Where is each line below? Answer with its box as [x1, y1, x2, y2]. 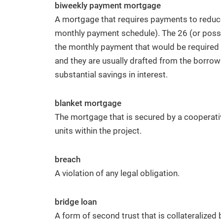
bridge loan [55, 197, 97, 207]
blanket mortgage [55, 98, 121, 108]
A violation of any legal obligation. [55, 168, 180, 178]
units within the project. [55, 126, 142, 136]
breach [55, 154, 80, 164]
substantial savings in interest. [55, 70, 168, 79]
